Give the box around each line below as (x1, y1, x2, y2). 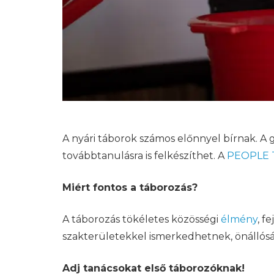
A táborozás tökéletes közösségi (62, 213, 221, 225)
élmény (221, 213, 257, 225)
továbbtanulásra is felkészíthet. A (62, 150, 227, 161)
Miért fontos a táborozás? (62, 182, 198, 193)
